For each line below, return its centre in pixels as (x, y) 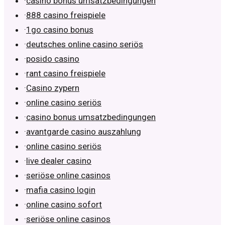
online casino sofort (64, 205)
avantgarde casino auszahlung (84, 132)
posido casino (53, 59)
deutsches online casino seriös (85, 44)
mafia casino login (61, 190)
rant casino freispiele (66, 74)
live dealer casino (59, 161)
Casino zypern (53, 88)
